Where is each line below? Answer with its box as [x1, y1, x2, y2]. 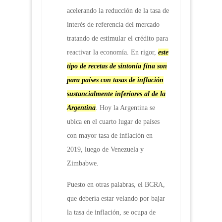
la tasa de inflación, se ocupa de [67, 209, 156, 217]
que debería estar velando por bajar [67, 195, 165, 203]
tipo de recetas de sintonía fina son [67, 62, 167, 70]
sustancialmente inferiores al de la [67, 90, 166, 98]
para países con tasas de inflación [67, 76, 164, 84]
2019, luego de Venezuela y [67, 146, 144, 154]
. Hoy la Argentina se [96, 104, 155, 112]
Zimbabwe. [67, 160, 99, 167]
